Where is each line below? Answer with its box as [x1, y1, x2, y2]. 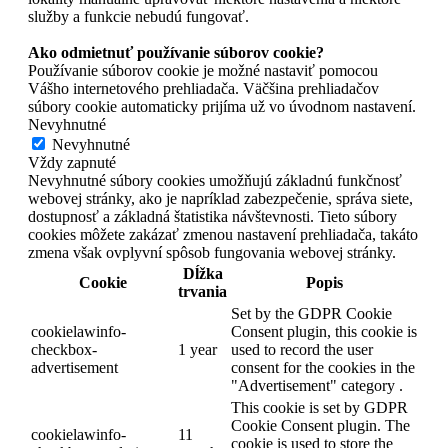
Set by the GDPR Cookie [231, 304, 392, 322]
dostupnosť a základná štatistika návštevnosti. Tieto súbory [28, 207, 397, 225]
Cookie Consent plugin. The [231, 416, 410, 434]
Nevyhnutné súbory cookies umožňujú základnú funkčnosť [28, 171, 402, 189]
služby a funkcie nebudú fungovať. [28, 7, 249, 25]
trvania [178, 282, 227, 300]
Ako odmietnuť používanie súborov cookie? [28, 43, 324, 61]
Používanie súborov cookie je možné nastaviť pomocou [28, 61, 378, 79]
